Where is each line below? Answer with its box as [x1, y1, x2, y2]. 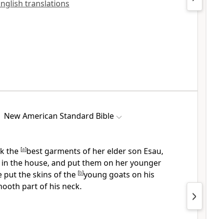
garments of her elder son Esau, [44, 146, 163, 156]
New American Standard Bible [4, 110, 114, 121]
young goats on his [84, 169, 154, 180]
